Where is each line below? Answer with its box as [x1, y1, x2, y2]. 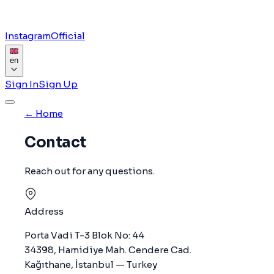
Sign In [5, 78, 39, 90]
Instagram [5, 30, 51, 42]
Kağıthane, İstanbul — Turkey [24, 259, 157, 271]
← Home [24, 108, 63, 119]
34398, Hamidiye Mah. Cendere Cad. [24, 244, 191, 256]
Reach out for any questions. [24, 165, 155, 177]
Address [24, 206, 64, 218]
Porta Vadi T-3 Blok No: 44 [24, 229, 144, 242]
